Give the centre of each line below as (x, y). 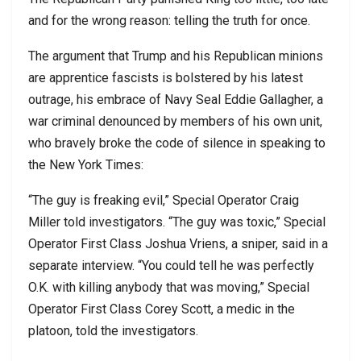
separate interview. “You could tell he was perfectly (171, 265)
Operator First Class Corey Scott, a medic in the (162, 309)
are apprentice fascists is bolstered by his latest (166, 77)
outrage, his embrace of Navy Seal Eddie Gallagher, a (176, 99)
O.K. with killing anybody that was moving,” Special (169, 287)
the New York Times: (86, 164)
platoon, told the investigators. (113, 330)
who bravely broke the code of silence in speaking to (177, 143)
